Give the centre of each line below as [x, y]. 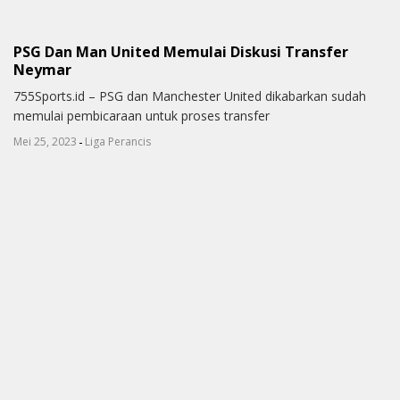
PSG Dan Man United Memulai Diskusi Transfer [181, 51]
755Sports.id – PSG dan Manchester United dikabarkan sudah [190, 96]
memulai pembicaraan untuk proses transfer [142, 116]
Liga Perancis [118, 142]
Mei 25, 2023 [45, 142]
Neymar [42, 69]
